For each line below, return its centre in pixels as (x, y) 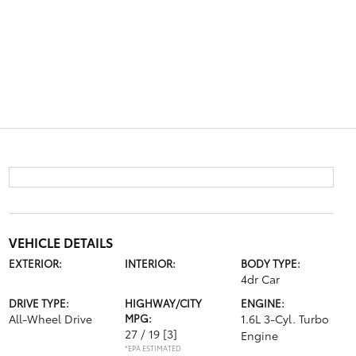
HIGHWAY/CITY (163, 303)
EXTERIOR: (35, 263)
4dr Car (261, 279)
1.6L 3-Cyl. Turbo (285, 319)
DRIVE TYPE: (39, 303)
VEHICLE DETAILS (60, 242)
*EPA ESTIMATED (153, 348)
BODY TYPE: (271, 263)
